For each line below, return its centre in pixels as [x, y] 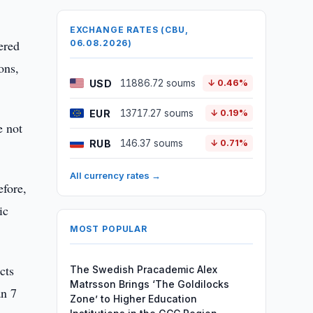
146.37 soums [151, 143]
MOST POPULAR [108, 229]
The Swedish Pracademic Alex [143, 269]
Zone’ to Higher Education [133, 299]
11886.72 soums [158, 83]
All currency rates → [115, 175]
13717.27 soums [156, 113]
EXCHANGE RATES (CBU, [129, 30]
